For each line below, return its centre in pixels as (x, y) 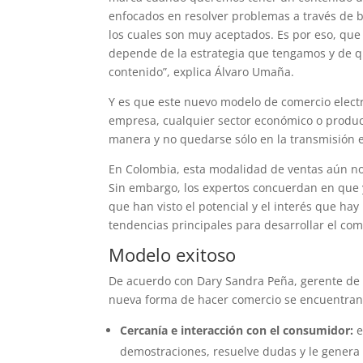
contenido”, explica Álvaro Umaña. (202, 71)
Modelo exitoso (173, 254)
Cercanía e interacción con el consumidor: (237, 330)
